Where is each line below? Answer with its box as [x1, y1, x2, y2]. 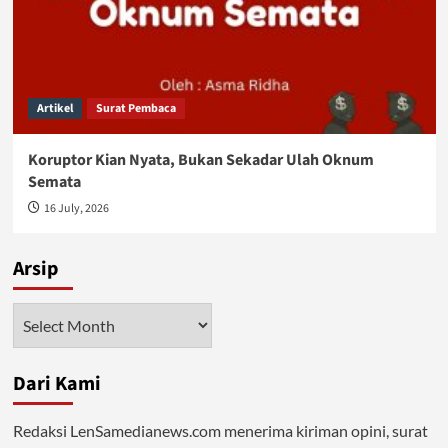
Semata [27, 171, 81, 193]
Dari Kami [12, 370, 101, 398]
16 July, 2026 [43, 200, 109, 217]
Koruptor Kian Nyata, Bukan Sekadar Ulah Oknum [27, 149, 374, 171]
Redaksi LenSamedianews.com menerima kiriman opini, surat [12, 421, 428, 440]
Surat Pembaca [95, 100, 176, 117]
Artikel [36, 100, 73, 117]
